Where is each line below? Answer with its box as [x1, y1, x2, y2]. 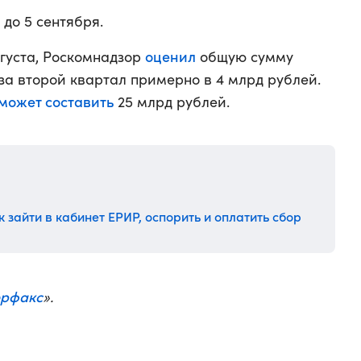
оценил [145, 46, 196, 66]
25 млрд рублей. [114, 92, 230, 111]
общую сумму [196, 47, 293, 66]
